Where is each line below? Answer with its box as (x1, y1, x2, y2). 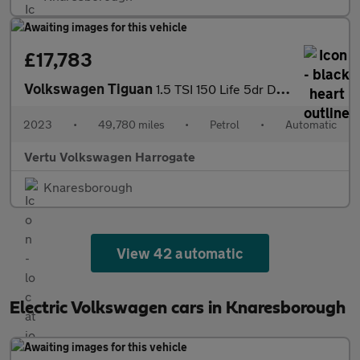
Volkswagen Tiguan (24, 80, 156, 97)
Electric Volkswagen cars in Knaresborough (10, 299, 346, 317)
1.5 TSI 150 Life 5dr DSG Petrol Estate (156, 81, 276, 96)
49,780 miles (97, 117, 165, 131)
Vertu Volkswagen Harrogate (24, 149, 195, 164)
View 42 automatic (117, 244, 243, 262)
